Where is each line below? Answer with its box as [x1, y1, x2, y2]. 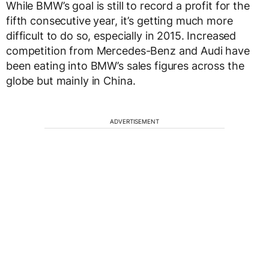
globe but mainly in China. [6, 74, 136, 87]
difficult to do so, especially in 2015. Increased [6, 29, 237, 42]
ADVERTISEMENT [110, 118, 159, 125]
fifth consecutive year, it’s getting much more [6, 14, 233, 27]
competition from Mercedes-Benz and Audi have [6, 44, 250, 57]
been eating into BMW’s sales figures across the [6, 59, 244, 72]
